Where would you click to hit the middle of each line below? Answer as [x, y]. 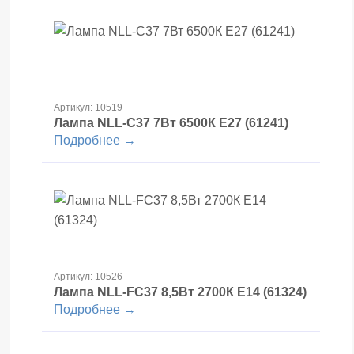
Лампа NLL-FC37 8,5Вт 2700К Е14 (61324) [180, 292]
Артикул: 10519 [88, 107]
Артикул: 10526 [88, 276]
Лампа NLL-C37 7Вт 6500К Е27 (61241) [171, 122]
